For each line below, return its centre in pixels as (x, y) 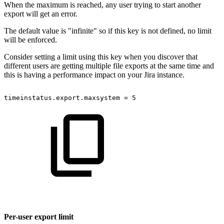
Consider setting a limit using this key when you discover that (101, 56)
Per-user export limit (39, 217)
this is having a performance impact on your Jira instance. (94, 74)
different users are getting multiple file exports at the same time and (109, 65)
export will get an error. (41, 13)
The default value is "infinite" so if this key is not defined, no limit (108, 30)
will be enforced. (30, 39)
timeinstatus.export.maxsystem (62, 97)
